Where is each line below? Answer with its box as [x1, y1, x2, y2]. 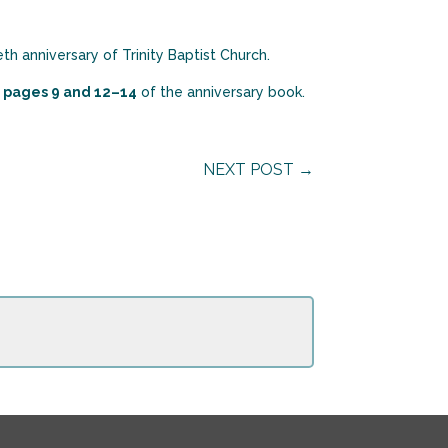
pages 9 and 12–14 [3, 84, 138, 101]
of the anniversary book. [137, 84, 306, 101]
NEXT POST [202, 159, 294, 179]
